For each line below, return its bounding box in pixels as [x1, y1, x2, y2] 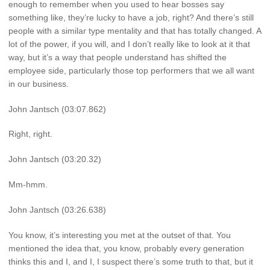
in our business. [8, 78, 69, 89]
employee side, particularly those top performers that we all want [8, 65, 254, 75]
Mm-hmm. [8, 179, 48, 189]
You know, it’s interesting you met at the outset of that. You [8, 230, 231, 240]
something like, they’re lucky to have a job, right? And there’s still [8, 12, 254, 22]
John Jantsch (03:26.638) [8, 204, 106, 215]
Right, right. [8, 129, 52, 139]
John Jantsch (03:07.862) [8, 104, 106, 114]
